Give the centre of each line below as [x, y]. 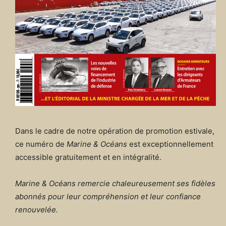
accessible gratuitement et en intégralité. [88, 157]
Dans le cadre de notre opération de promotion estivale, [115, 131]
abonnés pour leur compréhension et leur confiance [108, 196]
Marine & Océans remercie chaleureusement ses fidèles [115, 183]
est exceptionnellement [170, 144]
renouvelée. [37, 209]
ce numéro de [40, 144]
